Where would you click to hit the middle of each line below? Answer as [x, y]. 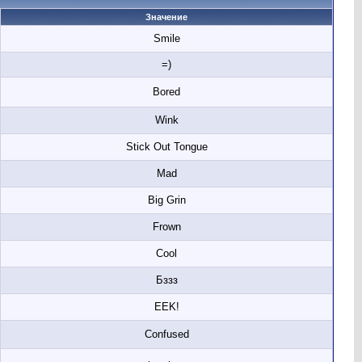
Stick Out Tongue [166, 147]
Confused [166, 334]
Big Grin [166, 200]
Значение [166, 17]
